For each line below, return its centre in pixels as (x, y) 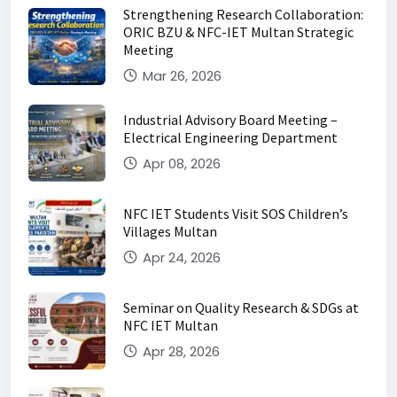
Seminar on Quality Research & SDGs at (241, 308)
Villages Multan (170, 232)
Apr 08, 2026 (180, 163)
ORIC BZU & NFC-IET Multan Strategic (238, 31)
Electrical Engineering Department (230, 137)
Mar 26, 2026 (180, 75)
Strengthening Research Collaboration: (243, 14)
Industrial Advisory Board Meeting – (230, 119)
